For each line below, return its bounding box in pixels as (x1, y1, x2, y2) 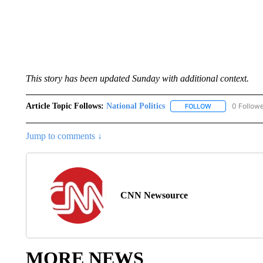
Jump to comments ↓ (25, 131, 102, 141)
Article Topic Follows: (25, 102, 104, 110)
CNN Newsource (120, 190, 188, 201)
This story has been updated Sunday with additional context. (25, 73, 249, 83)
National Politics (106, 102, 165, 110)
